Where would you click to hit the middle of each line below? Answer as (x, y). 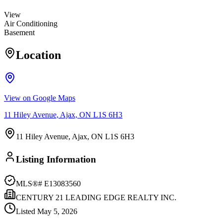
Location (38, 55)
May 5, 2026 (57, 211)
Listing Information (56, 159)
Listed (27, 211)
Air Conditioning (31, 24)
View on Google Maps (40, 98)
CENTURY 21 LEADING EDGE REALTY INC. (96, 197)
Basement (19, 33)
